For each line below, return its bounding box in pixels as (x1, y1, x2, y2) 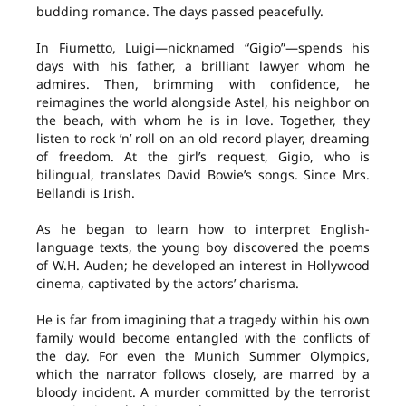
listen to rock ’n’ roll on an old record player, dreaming (36, 130, 370, 148)
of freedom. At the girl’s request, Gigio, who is (36, 148, 370, 166)
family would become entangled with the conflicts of (36, 329, 370, 347)
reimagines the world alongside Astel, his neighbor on (36, 93, 370, 111)
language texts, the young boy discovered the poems (36, 238, 370, 256)
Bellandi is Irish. (36, 184, 135, 202)
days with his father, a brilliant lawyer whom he (36, 57, 370, 75)
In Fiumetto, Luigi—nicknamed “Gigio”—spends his (36, 39, 370, 57)
